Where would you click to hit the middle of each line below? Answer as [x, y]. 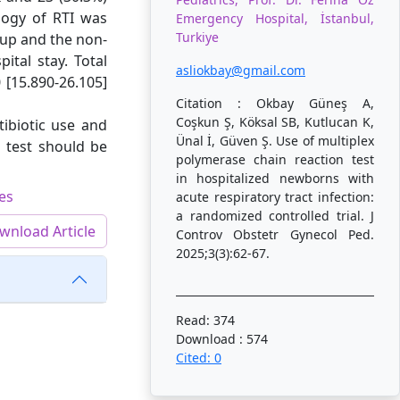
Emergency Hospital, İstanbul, [275, 18]
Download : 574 [222, 339]
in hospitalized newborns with [275, 178]
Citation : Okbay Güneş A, [275, 103]
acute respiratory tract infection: [275, 197]
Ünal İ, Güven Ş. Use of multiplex [275, 141]
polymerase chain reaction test [275, 159]
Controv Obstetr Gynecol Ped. [275, 234]
